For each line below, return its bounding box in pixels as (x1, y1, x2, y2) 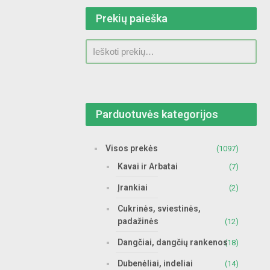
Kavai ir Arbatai (118, 162, 178, 171)
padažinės (118, 216, 159, 226)
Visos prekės (105, 143, 158, 153)
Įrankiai (118, 183, 148, 192)
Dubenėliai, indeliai (118, 259, 193, 268)
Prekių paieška (96, 12, 168, 25)
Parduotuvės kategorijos (96, 108, 218, 121)
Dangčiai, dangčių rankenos (118, 237, 228, 247)
